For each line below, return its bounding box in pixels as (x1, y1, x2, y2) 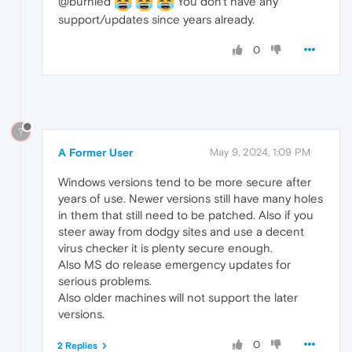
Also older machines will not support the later (58, 291, 298, 305)
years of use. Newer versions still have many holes (58, 192, 323, 206)
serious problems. (58, 274, 152, 288)
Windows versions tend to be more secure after (58, 175, 311, 189)
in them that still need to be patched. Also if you (58, 208, 313, 222)
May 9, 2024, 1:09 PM (210, 146, 310, 159)
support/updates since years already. (58, 12, 255, 26)
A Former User (58, 146, 133, 159)
